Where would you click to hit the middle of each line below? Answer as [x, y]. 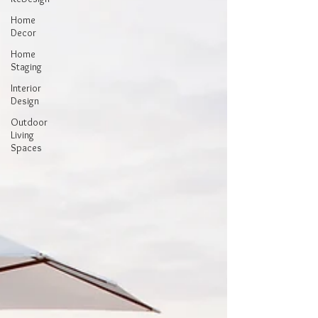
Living [22, 135]
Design [25, 101]
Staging [26, 67]
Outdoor [29, 122]
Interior [26, 88]
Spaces [26, 148]
